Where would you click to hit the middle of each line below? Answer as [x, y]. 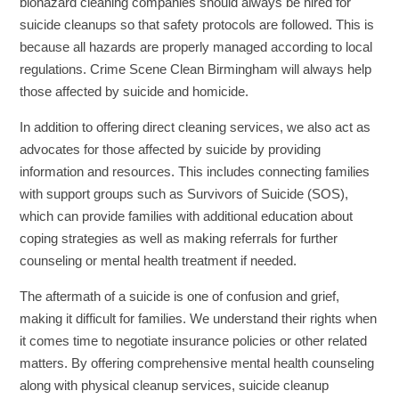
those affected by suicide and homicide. [134, 91]
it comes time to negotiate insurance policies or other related [194, 341]
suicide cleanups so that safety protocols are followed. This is [197, 24]
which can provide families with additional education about [187, 216]
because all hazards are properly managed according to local [196, 47]
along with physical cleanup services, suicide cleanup [175, 385]
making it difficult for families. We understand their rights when [199, 318]
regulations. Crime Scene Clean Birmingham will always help [196, 69]
